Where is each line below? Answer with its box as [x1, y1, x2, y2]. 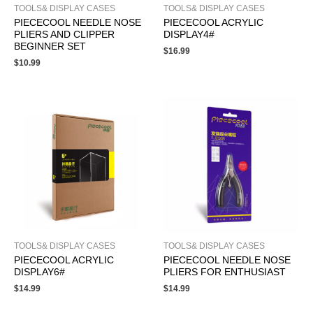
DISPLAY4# [163, 29, 214, 41]
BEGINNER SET [14, 41, 86, 52]
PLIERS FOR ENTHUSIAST [163, 267, 286, 278]
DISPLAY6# [14, 267, 65, 278]
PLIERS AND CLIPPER [14, 29, 115, 41]
